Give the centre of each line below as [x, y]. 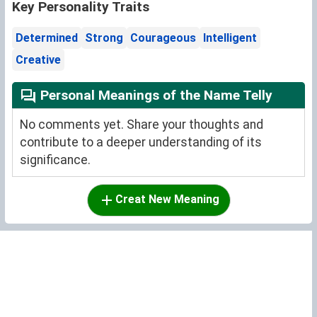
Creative [38, 60]
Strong [104, 38]
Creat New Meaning [167, 200]
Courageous [163, 38]
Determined [47, 38]
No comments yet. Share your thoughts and [142, 124]
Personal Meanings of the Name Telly [155, 96]
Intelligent [230, 38]
